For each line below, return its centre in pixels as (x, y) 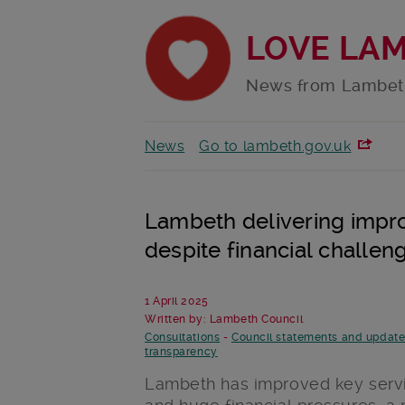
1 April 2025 (177, 301)
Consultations (183, 338)
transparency (181, 352)
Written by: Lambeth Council (224, 320)
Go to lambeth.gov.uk (275, 146)
